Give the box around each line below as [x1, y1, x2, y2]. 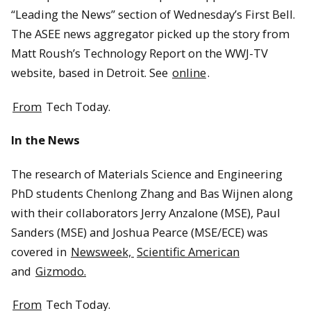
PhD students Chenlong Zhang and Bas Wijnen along [11, 185, 293, 201]
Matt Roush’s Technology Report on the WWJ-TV [11, 44, 268, 61]
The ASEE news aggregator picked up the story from [11, 25, 289, 42]
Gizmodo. [35, 262, 86, 279]
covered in [11, 243, 69, 260]
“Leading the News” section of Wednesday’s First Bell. [11, 6, 295, 22]
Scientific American [137, 243, 239, 260]
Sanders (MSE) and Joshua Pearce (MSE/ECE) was [11, 224, 268, 240]
